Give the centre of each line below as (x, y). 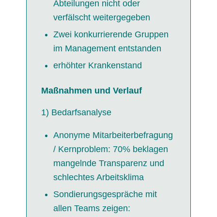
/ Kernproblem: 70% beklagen (110, 149)
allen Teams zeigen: (92, 208)
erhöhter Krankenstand (97, 66)
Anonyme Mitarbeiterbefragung (113, 135)
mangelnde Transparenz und (108, 163)
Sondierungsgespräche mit (105, 194)
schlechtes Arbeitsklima (98, 177)
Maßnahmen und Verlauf (91, 91)
